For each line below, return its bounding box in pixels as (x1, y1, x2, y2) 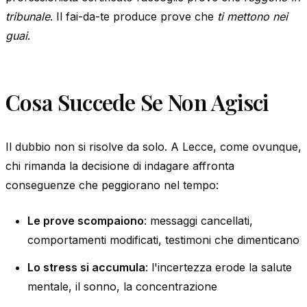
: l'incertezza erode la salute (145, 260, 292, 274)
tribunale (5, 9, 50, 23)
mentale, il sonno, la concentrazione (27, 279, 217, 293)
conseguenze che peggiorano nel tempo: (5, 177, 219, 192)
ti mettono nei (217, 9, 288, 23)
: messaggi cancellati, (144, 213, 253, 228)
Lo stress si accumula (27, 260, 145, 274)
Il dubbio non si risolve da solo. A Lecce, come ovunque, (5, 139, 302, 153)
